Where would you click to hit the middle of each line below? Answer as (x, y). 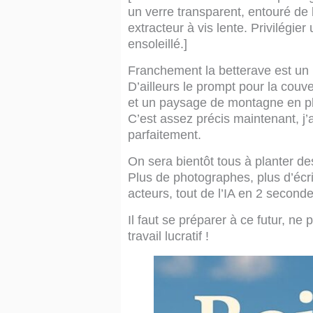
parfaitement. (164, 134)
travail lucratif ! (168, 236)
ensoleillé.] (157, 44)
